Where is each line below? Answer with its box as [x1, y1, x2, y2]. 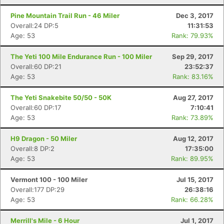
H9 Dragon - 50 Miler [10, 134, 77, 142]
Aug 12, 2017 [173, 134, 213, 142]
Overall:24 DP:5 [10, 21, 58, 29]
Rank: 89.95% [171, 154, 213, 162]
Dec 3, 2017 [176, 11, 213, 19]
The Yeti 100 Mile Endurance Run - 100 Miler [10, 52, 152, 60]
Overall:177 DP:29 [10, 185, 64, 193]
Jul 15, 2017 [176, 175, 213, 183]
